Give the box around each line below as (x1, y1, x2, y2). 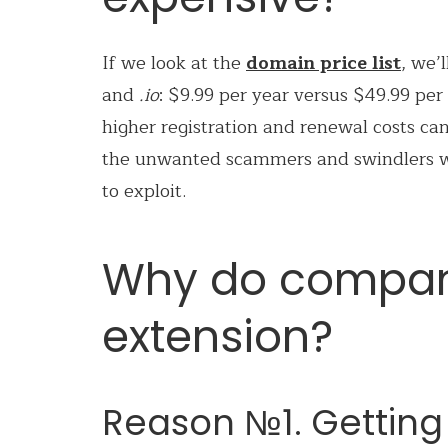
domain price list (246, 48, 401, 79)
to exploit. (102, 176, 186, 207)
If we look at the (102, 48, 246, 79)
